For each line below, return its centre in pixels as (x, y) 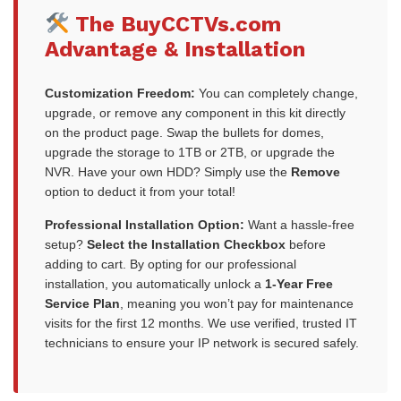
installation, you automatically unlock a (155, 284)
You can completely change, (277, 94)
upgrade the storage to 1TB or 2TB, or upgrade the (190, 153)
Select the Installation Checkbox (186, 245)
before (306, 245)
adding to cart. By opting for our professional (171, 264)
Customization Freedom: (120, 94)
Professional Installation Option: (145, 225)
